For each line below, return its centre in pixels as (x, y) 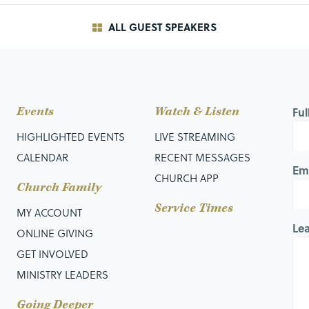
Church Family (59, 187)
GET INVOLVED (52, 253)
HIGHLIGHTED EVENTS (70, 136)
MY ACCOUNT (49, 212)
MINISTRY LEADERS (62, 274)
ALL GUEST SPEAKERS (161, 27)
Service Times (193, 208)
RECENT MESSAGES (202, 157)
